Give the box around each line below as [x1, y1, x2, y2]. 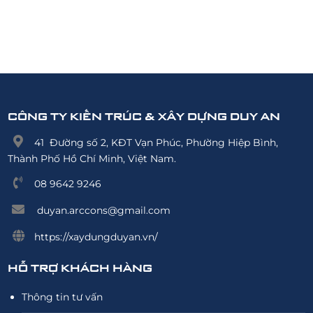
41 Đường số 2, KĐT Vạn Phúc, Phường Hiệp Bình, [34, 136, 279, 149]
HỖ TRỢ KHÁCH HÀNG [8, 260, 153, 275]
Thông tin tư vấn [22, 290, 103, 303]
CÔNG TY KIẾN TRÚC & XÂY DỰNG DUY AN [8, 108, 281, 123]
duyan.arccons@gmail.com [34, 203, 171, 217]
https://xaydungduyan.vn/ [34, 230, 159, 243]
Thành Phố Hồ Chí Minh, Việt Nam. [8, 152, 177, 165]
